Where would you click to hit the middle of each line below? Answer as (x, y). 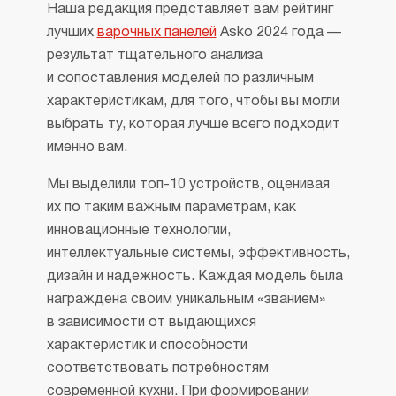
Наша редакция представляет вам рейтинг (190, 10)
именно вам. (87, 148)
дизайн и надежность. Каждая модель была (194, 277)
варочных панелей (156, 33)
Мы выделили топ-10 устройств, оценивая (188, 185)
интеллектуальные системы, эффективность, (198, 254)
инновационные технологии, (138, 231)
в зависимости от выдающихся (151, 323)
